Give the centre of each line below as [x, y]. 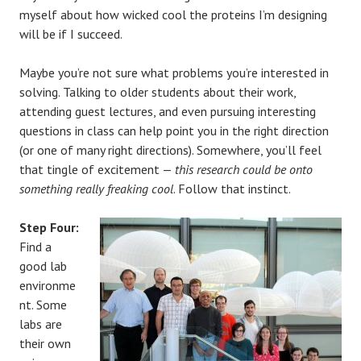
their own [45, 343]
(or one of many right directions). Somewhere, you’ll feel [170, 149]
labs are [41, 324]
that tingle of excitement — [97, 169]
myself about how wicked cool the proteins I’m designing [173, 14]
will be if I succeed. [71, 33]
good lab [43, 266]
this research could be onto [244, 169]
